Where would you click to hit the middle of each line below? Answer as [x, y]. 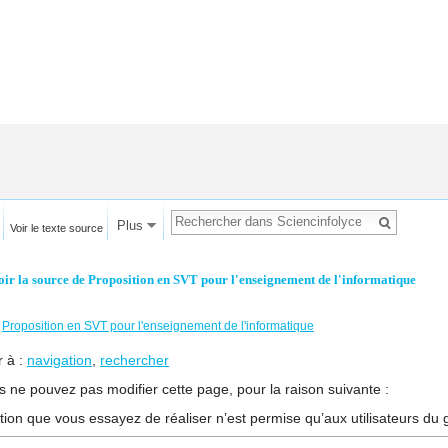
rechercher [134, 360]
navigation [59, 360]
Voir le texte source [56, 227]
